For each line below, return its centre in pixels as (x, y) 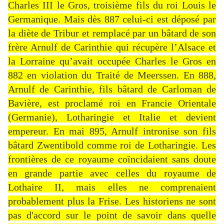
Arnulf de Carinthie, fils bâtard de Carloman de (112, 89)
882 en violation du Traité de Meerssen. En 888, (112, 75)
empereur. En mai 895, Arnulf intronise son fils (112, 131)
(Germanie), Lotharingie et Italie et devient (112, 117)
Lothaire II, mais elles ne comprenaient (112, 187)
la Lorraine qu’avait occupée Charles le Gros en (112, 61)
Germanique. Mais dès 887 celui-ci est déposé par (112, 19)
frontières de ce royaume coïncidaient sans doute (112, 159)
